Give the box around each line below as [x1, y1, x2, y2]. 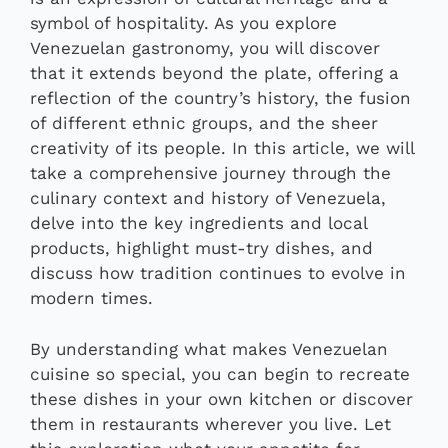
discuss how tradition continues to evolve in [30, 263, 406, 284]
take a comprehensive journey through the [30, 163, 391, 184]
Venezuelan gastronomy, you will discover [30, 38, 380, 59]
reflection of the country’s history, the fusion [30, 88, 411, 109]
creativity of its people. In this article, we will [30, 138, 414, 159]
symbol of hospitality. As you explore [30, 13, 337, 34]
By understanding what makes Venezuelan [30, 338, 388, 359]
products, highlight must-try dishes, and [30, 238, 373, 259]
